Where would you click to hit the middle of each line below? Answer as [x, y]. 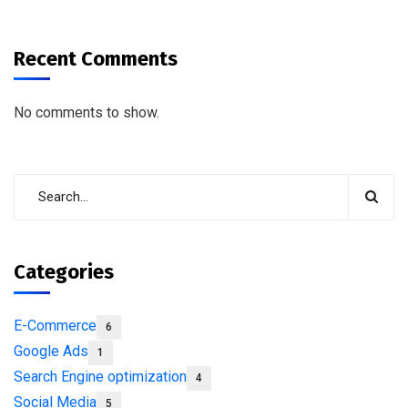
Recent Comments [96, 58]
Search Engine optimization [100, 376]
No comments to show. [87, 112]
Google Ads [51, 351]
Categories [64, 271]
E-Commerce [55, 325]
